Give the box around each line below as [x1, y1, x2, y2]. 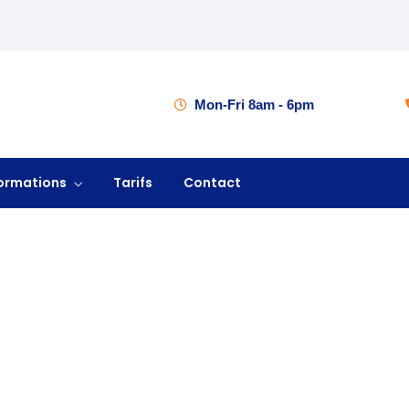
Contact [184, 173, 241, 192]
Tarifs [113, 173, 152, 192]
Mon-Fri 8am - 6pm [194, 97, 314, 112]
